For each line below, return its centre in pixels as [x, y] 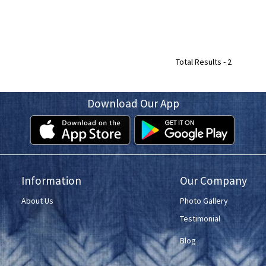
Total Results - [201, 62]
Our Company [213, 181]
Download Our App [133, 104]
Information [51, 181]
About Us [37, 201]
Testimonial [200, 218]
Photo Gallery [204, 201]
